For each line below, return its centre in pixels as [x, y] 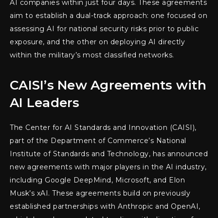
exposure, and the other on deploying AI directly [97, 42]
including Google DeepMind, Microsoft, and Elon [97, 180]
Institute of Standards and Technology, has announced [109, 154]
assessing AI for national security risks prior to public [104, 29]
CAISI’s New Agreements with [108, 85]
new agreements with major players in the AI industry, [108, 167]
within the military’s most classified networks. [92, 55]
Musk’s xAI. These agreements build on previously [100, 193]
